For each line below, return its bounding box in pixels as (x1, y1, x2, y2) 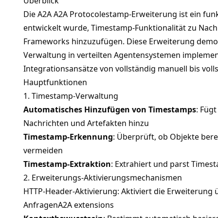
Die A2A (23, 8, 54, 19)
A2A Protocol (54, 8, 101, 19)
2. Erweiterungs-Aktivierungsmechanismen (23, 172, 182, 183)
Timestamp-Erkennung (23, 131, 113, 142)
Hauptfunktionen (23, 76, 87, 88)
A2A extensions (58, 199, 114, 210)
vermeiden (23, 145, 63, 156)
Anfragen (23, 199, 58, 210)
